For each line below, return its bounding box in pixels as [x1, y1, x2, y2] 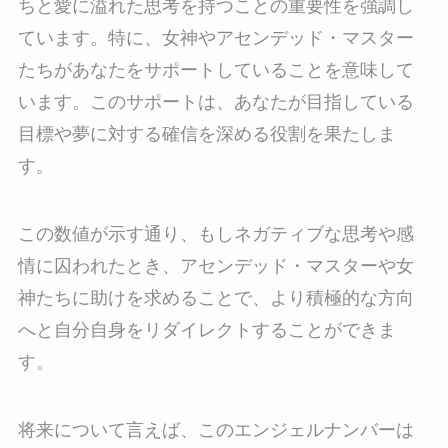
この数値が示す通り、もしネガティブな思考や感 [17, 224, 414, 245]
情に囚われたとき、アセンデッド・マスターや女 [17, 256, 414, 277]
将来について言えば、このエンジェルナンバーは [17, 419, 414, 440]
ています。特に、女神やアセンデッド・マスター [17, 28, 414, 49]
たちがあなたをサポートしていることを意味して [17, 60, 414, 81]
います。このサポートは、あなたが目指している [17, 92, 414, 113]
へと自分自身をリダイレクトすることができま [17, 320, 396, 341]
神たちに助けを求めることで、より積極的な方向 [17, 288, 414, 309]
